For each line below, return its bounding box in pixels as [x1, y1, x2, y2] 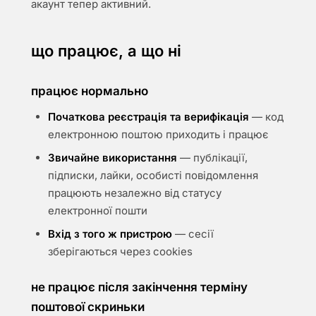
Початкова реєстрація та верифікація [48, 110, 249, 123]
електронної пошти [48, 204, 147, 217]
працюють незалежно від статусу [48, 186, 221, 200]
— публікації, [177, 151, 248, 164]
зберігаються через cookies [48, 245, 193, 258]
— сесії [172, 227, 214, 241]
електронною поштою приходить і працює [48, 128, 269, 141]
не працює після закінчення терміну [31, 280, 248, 294]
